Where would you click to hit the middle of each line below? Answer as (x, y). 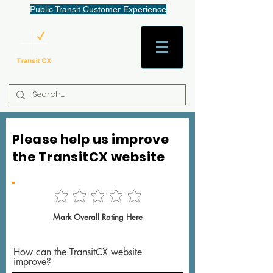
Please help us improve (91, 139)
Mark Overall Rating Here (97, 217)
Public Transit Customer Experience (98, 9)
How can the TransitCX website (78, 252)
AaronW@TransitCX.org (98, 47)
